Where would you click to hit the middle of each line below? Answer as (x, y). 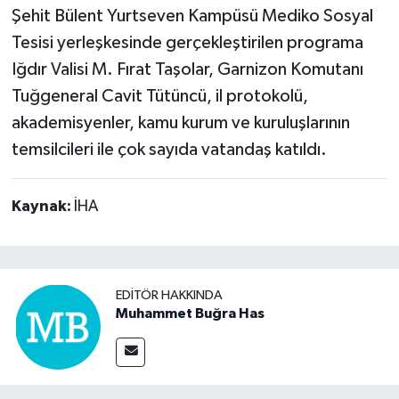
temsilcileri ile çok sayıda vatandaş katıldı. (169, 150)
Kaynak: (42, 207)
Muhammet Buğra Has (190, 314)
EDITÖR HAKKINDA (169, 296)
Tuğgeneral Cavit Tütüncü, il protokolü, (159, 97)
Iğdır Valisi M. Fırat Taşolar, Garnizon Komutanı (187, 70)
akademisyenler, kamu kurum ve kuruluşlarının (180, 123)
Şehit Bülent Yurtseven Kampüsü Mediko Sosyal (192, 16)
